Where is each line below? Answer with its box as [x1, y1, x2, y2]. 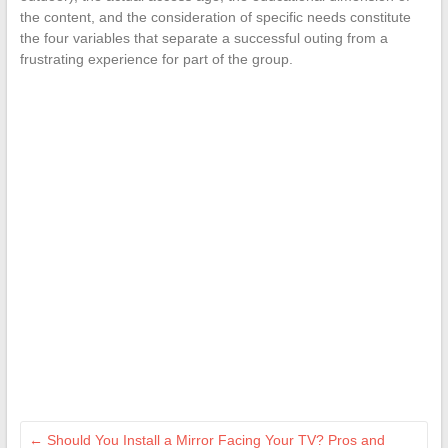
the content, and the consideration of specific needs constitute [19, 8, 411, 25]
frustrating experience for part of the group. [19, 50, 293, 67]
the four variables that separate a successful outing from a [19, 29, 388, 46]
